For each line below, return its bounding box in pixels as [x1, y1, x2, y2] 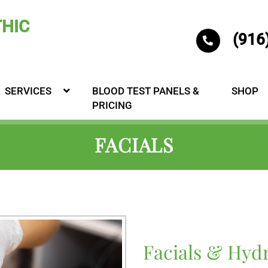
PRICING [92, 99, 132, 111]
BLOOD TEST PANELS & [92, 85, 199, 97]
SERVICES [4, 85, 51, 97]
